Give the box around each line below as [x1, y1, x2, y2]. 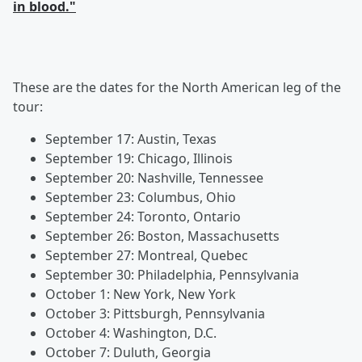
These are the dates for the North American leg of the [13, 78, 341, 97]
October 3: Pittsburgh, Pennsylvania [45, 305, 265, 323]
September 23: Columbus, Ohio [45, 188, 236, 207]
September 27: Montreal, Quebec [45, 246, 248, 265]
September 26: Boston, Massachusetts [45, 227, 280, 246]
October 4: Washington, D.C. [45, 324, 217, 343]
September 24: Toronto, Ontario [45, 208, 241, 226]
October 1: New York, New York [45, 285, 236, 304]
